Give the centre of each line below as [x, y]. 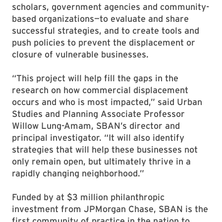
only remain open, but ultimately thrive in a [101, 161]
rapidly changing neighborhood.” [79, 173]
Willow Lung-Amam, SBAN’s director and [96, 126]
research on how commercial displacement [100, 90]
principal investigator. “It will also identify [98, 138]
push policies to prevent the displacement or [104, 42]
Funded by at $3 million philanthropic [88, 197]
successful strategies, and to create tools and [106, 30]
